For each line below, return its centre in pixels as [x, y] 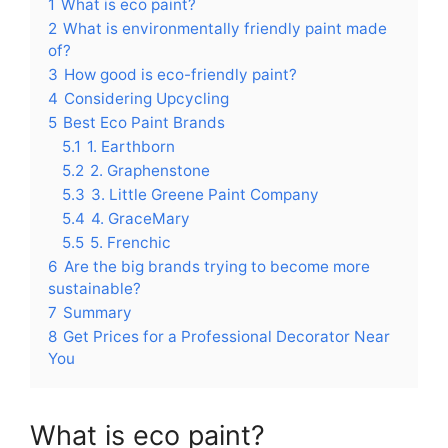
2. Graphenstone [150, 170]
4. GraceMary [140, 218]
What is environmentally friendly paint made [225, 28]
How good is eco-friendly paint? [180, 74]
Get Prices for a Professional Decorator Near [226, 336]
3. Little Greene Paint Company [205, 194]
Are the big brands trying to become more [217, 266]
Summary [97, 312]
